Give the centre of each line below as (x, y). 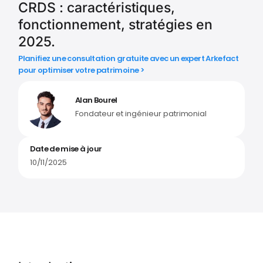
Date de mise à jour (66, 149)
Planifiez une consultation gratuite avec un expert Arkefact (129, 58)
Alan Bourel (96, 100)
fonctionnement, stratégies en (115, 25)
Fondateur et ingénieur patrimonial (141, 114)
